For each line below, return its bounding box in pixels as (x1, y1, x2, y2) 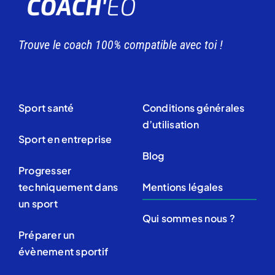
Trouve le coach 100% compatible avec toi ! (18, 37, 223, 53)
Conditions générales (142, 101, 245, 115)
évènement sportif (18, 245, 109, 258)
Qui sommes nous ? (142, 212, 235, 225)
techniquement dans (18, 180, 118, 194)
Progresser (18, 164, 72, 177)
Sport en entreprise (18, 133, 112, 146)
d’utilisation (142, 118, 199, 131)
